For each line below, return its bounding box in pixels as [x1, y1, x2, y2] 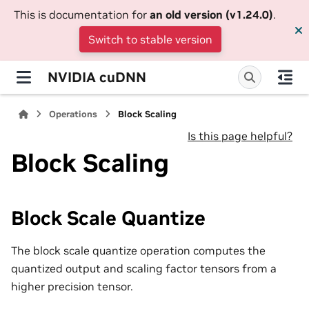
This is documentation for [14, 8, 150, 21]
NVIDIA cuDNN [48, 68, 146, 86]
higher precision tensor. [11, 279, 133, 293]
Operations [49, 108, 98, 120]
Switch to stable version [88, 32, 212, 46]
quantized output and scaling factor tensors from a [11, 261, 277, 275]
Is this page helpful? [188, 129, 292, 143]
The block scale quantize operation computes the [11, 243, 266, 257]
